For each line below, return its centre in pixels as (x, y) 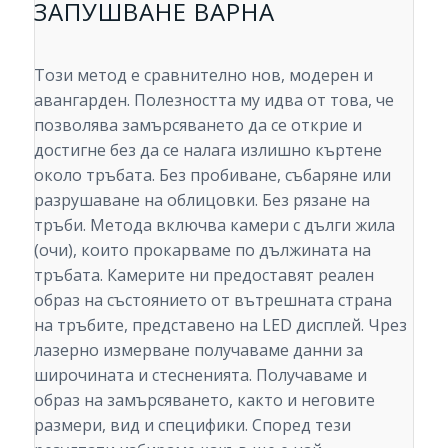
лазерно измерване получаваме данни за (198, 349)
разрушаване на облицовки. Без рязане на (201, 199)
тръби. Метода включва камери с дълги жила (214, 224)
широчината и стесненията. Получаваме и (200, 374)
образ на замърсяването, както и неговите (204, 399)
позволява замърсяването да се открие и (197, 124)
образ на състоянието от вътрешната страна (212, 299)
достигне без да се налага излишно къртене (207, 149)
